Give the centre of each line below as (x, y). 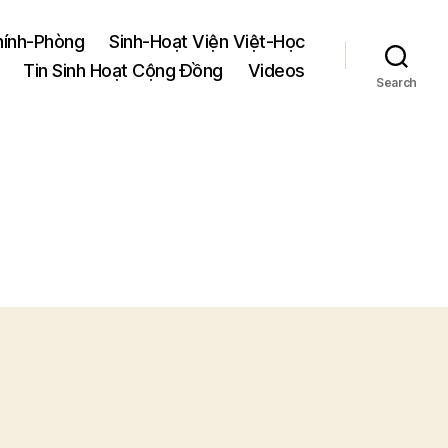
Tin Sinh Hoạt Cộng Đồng (123, 70)
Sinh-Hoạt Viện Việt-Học (207, 41)
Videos (276, 70)
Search (396, 82)
